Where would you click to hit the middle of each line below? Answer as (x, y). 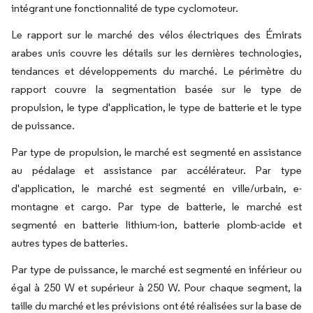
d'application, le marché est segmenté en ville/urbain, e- (156, 188)
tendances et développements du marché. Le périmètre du (156, 71)
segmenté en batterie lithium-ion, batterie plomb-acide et (156, 224)
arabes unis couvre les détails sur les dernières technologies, (156, 52)
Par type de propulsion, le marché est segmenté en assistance (156, 152)
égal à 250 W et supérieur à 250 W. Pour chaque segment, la (156, 287)
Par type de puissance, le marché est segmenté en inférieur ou (156, 269)
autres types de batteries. (70, 242)
